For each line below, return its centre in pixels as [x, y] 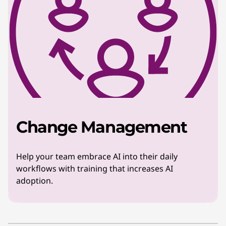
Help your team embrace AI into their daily [97, 156]
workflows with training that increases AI [95, 168]
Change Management [102, 127]
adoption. [36, 181]
